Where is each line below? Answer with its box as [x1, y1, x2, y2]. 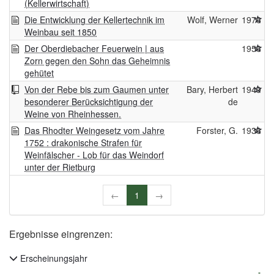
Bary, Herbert [187, 83, 238, 96]
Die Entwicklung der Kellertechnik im [24, 13, 165, 26]
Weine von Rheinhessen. [24, 108, 121, 120]
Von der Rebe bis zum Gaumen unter [24, 83, 169, 96]
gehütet [24, 67, 54, 80]
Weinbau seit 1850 [24, 26, 97, 39]
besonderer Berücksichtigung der [24, 95, 153, 108]
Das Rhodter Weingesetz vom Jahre [24, 124, 165, 137]
